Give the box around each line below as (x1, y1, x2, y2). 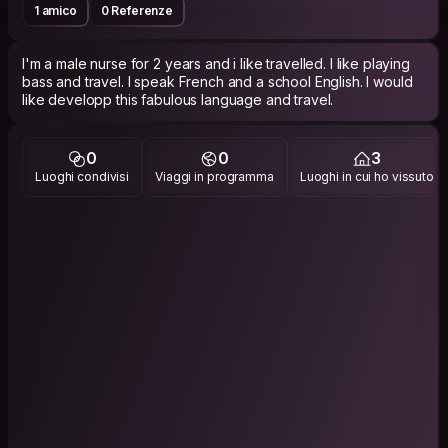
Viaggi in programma (155, 169, 274, 185)
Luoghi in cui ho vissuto (299, 169, 434, 185)
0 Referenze (100, 2, 173, 18)
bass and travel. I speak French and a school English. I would (22, 72, 413, 90)
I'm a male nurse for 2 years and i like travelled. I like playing (22, 54, 410, 72)
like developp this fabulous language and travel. (22, 90, 334, 108)
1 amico (34, 2, 77, 18)
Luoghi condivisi (35, 169, 130, 185)
